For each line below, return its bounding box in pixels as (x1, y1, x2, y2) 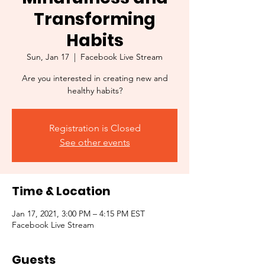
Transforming (34, 8, 156, 31)
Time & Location (12, 183, 111, 200)
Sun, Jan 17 (27, 51, 69, 63)
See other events (59, 137, 130, 148)
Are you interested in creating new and (21, 73, 168, 84)
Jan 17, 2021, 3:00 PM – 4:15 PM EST (12, 208, 145, 219)
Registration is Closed (49, 122, 141, 134)
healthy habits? (67, 85, 122, 96)
